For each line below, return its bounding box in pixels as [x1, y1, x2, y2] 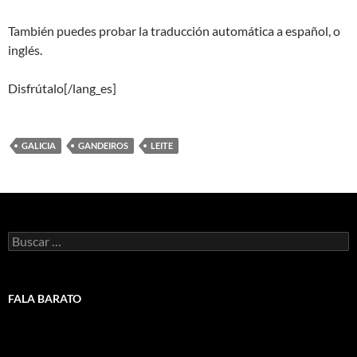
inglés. [8, 41, 42, 57]
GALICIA [22, 139, 56, 151]
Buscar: [7, 230, 45, 245]
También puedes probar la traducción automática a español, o [8, 22, 340, 38]
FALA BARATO [8, 291, 81, 305]
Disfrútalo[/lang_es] [8, 80, 116, 96]
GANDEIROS [78, 139, 128, 151]
